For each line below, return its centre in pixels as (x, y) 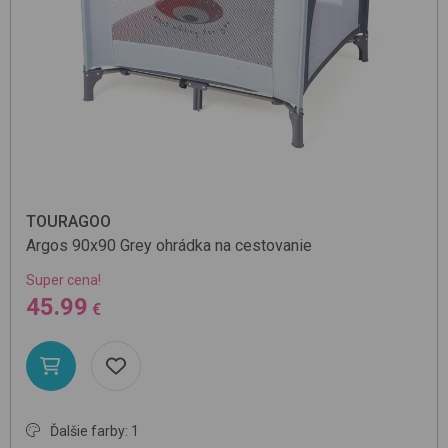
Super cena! (63, 279)
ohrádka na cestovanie (234, 245)
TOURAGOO (68, 221)
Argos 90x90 (71, 245)
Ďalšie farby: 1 (94, 430)
